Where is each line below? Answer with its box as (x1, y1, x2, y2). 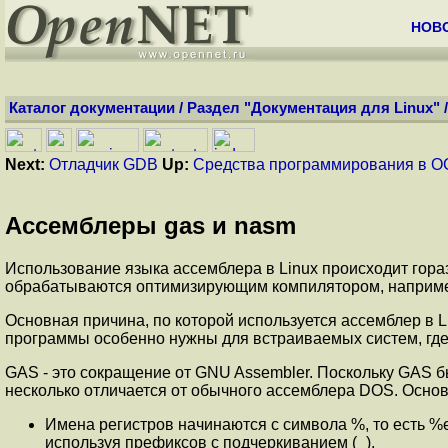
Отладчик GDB (49, 156, 158, 173)
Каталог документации (9, 100, 175, 116)
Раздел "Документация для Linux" (187, 100, 440, 116)
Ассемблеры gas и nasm (5, 211, 296, 239)
